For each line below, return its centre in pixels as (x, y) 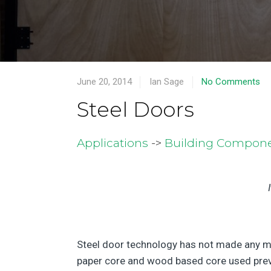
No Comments (231, 82)
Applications (113, 143)
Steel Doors (135, 109)
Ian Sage (168, 82)
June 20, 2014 (104, 82)
